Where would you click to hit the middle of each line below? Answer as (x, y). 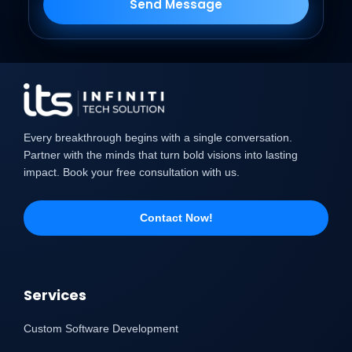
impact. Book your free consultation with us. (132, 172)
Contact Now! (176, 217)
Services (55, 295)
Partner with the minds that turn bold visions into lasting (161, 154)
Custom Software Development (101, 328)
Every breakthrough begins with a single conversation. (158, 137)
